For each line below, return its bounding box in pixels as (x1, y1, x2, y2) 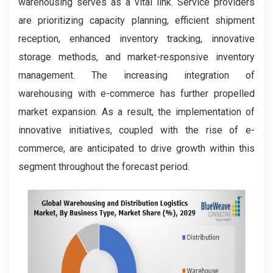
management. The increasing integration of (18, 69, 255, 82)
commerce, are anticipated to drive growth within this (18, 143, 255, 155)
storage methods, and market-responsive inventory (18, 51, 255, 63)
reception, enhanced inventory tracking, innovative (18, 33, 255, 45)
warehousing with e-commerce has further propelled (18, 88, 255, 100)
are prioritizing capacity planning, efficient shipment (18, 15, 255, 27)
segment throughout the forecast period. (18, 161, 190, 173)
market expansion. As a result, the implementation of (18, 106, 255, 118)
